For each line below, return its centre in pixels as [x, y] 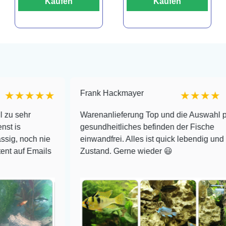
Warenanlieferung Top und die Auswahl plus [121, 115]
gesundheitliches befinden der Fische [110, 127]
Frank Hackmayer [74, 93]
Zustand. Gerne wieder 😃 [89, 151]
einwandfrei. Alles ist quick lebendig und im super [131, 139]
